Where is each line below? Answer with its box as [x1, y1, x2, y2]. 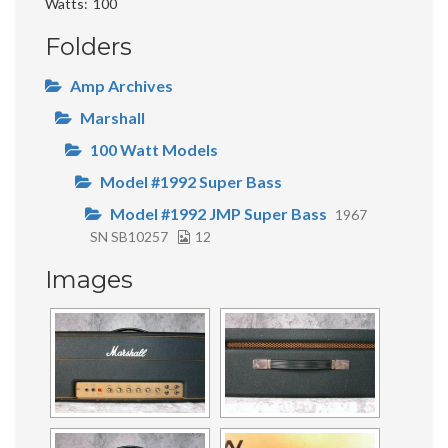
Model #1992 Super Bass [100, 171, 282, 191]
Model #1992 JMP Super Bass [110, 203, 327, 223]
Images [45, 264, 133, 294]
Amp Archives [70, 75, 173, 95]
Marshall [80, 107, 145, 127]
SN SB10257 [90, 227, 168, 245]
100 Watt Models [90, 139, 218, 159]
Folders [45, 31, 132, 61]
